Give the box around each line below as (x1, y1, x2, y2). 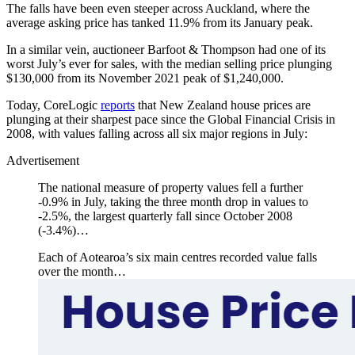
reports (101, 97, 135, 112)
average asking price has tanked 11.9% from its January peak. (6, 15, 313, 29)
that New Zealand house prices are (135, 97, 311, 112)
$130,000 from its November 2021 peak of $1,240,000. (6, 71, 284, 85)
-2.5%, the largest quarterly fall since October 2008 (38, 208, 292, 223)
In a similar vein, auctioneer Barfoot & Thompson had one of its (6, 42, 326, 56)
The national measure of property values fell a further (38, 180, 303, 194)
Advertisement (6, 153, 79, 167)
